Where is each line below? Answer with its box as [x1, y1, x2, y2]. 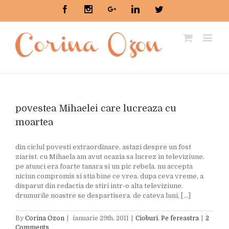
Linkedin [139, 5, 168, 13]
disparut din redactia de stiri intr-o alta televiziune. [15, 182, 183, 190]
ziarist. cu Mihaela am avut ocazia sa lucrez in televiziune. [15, 153, 204, 161]
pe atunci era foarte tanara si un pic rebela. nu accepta [15, 163, 193, 170]
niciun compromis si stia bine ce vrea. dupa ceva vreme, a [15, 172, 203, 180]
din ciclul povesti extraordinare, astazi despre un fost [15, 143, 191, 151]
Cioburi [135, 215, 158, 222]
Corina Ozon [25, 215, 64, 222]
